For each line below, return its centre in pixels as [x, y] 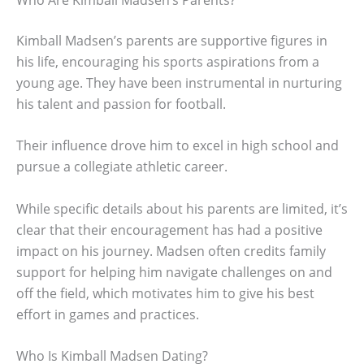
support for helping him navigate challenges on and [174, 272]
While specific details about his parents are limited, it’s [182, 208]
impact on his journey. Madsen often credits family [171, 251]
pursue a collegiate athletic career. [122, 167]
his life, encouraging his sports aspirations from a [168, 61]
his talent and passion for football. [121, 104]
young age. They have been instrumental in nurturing [179, 82]
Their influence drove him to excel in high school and [178, 146]
